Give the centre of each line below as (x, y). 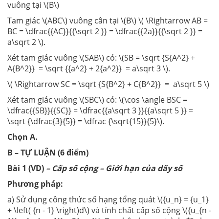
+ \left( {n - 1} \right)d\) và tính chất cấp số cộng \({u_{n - (109, 210)
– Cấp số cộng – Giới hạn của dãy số (114, 168)
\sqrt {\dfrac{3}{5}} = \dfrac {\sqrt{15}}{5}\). (87, 121)
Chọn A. (22, 137)
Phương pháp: (35, 184)
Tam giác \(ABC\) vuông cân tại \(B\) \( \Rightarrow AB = (108, 21)
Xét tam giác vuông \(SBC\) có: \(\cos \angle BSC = (97, 100)
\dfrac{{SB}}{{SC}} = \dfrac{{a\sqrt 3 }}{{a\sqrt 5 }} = (100, 111)
